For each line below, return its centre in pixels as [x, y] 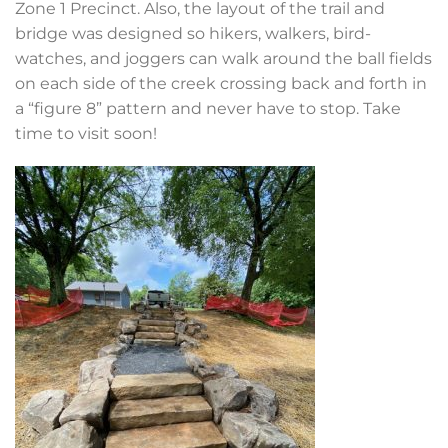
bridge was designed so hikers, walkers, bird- [193, 33]
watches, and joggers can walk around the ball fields [223, 58]
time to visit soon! [86, 133]
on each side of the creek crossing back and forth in [221, 83]
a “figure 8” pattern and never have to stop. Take [208, 108]
